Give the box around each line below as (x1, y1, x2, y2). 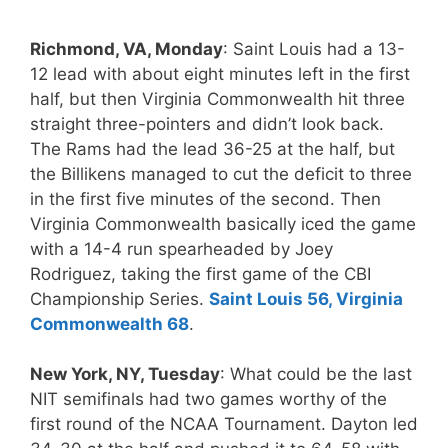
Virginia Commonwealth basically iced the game (30, 213, 416, 234)
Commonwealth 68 (30, 313, 189, 334)
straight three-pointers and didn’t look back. (30, 113, 384, 134)
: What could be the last (220, 364, 412, 384)
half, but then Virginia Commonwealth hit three (30, 88, 405, 109)
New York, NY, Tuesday (30, 364, 220, 384)
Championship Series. (30, 288, 209, 309)
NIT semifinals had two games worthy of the (30, 389, 387, 409)
